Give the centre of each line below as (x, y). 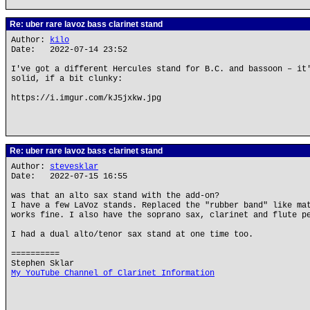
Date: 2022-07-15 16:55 (69, 176)
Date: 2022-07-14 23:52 (69, 50)
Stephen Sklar (43, 264)
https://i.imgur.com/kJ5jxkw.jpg (86, 98)
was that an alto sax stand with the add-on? (115, 196)
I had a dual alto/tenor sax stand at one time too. (132, 235)
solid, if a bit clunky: (67, 79)
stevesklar (74, 167)
